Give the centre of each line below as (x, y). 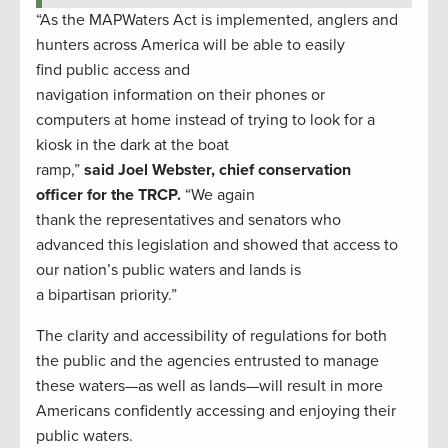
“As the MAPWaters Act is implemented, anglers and (217, 19)
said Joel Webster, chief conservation (217, 169)
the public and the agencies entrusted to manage (207, 360)
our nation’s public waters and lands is (168, 269)
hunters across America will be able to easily (190, 44)
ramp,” (60, 169)
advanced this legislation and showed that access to (217, 244)
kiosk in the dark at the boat (132, 144)
